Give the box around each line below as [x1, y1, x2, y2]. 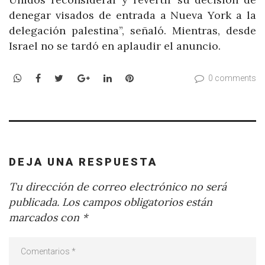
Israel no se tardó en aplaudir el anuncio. [9, 38, 221, 53]
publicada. [9, 195, 59, 209]
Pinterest [132, 72, 176, 84]
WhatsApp [21, 72, 68, 84]
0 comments [208, 73, 256, 83]
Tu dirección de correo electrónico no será [9, 179, 227, 193]
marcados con [9, 210, 82, 224]
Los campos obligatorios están [59, 195, 212, 209]
